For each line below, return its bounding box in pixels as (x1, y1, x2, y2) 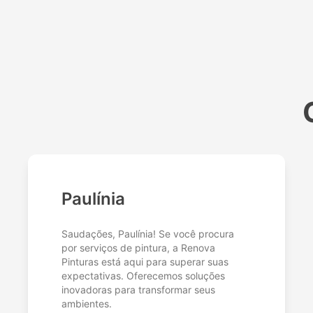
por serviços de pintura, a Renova (61, 242, 215, 254)
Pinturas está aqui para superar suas (61, 256, 228, 268)
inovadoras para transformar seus (61, 284, 215, 296)
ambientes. (61, 298, 112, 310)
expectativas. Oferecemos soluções (61, 270, 225, 282)
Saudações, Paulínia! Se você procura (61, 228, 234, 240)
